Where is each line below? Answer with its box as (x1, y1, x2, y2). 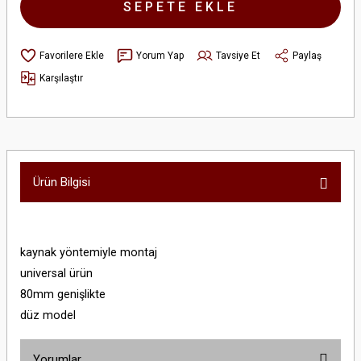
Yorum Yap (136, 49, 184, 61)
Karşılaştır (39, 72, 83, 84)
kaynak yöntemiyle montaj (20, 246, 157, 259)
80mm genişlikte (20, 288, 106, 301)
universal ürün (20, 267, 96, 280)
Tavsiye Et (216, 49, 260, 61)
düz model (20, 309, 76, 322)
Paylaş (293, 49, 322, 61)
